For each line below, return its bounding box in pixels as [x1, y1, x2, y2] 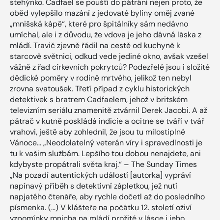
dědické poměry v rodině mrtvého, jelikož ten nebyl [10, 72, 192, 83]
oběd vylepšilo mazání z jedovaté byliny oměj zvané [10, 7, 194, 18]
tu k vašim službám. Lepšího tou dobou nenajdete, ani [10, 148, 201, 159]
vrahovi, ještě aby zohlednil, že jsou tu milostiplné [10, 126, 185, 137]
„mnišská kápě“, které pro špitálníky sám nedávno [10, 18, 188, 29]
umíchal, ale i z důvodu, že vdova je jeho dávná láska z [10, 29, 201, 40]
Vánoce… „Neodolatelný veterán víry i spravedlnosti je [10, 137, 202, 148]
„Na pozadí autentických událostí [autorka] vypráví [10, 169, 191, 180]
